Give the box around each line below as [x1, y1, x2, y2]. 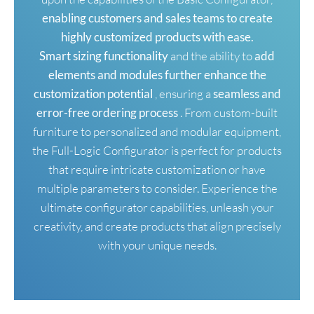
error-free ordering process [36, 104, 178, 120]
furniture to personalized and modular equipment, [33, 123, 281, 139]
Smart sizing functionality [39, 48, 168, 63]
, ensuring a [152, 86, 213, 101]
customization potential [33, 86, 153, 101]
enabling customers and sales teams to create [41, 10, 273, 25]
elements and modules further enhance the [48, 67, 266, 82]
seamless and [212, 86, 281, 101]
